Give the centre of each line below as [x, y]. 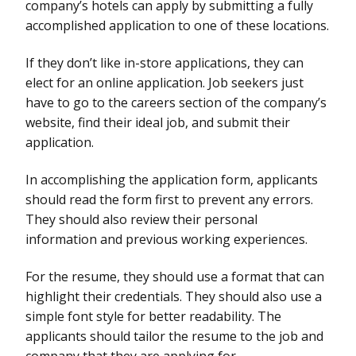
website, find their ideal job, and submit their [158, 122]
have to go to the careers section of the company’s [176, 102]
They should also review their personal [141, 219]
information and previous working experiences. [166, 239]
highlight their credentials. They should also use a [174, 296]
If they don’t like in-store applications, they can [164, 62]
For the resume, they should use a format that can [175, 276]
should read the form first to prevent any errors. [169, 199]
